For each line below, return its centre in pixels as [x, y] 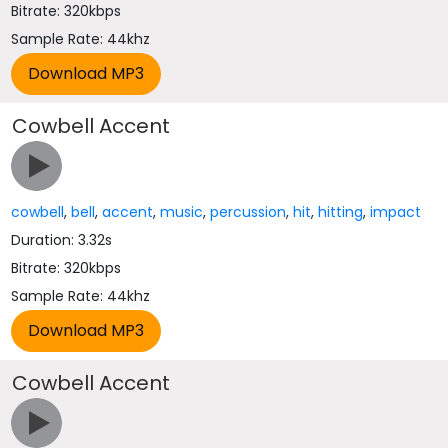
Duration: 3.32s [62, 240]
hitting [341, 212]
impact [396, 212]
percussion [248, 212]
